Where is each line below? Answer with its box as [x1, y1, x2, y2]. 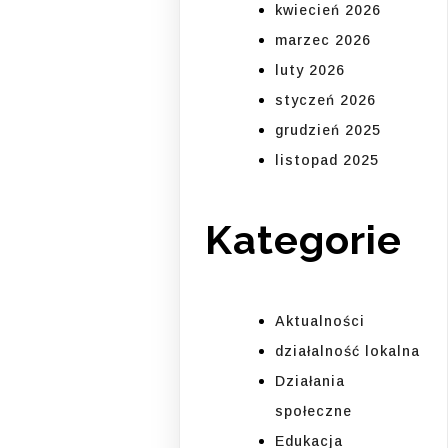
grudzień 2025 [275, 122, 382, 139]
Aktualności [275, 312, 366, 329]
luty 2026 [275, 62, 346, 79]
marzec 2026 [275, 32, 372, 49]
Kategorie [205, 216, 403, 264]
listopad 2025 [275, 152, 380, 169]
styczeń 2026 [275, 92, 377, 109]
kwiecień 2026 [275, 2, 382, 19]
